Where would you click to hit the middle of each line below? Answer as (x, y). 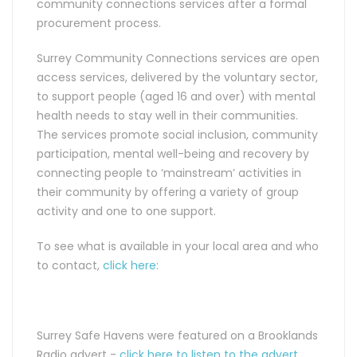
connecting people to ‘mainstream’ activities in (169, 173)
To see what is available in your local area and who (178, 247)
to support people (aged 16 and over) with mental (176, 97)
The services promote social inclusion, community (177, 135)
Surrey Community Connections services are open (178, 59)
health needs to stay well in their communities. (167, 116)
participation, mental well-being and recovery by (173, 154)
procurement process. (99, 24)
